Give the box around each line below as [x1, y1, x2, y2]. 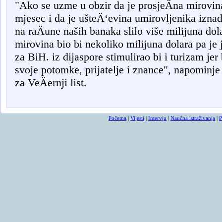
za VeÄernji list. [14, 76, 90, 89]
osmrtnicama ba [56, 96, 114, 107]
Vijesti [130, 115, 144, 121]
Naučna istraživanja [170, 115, 215, 121]
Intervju [148, 115, 166, 121]
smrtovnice [14, 96, 55, 107]
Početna [109, 115, 126, 121]
